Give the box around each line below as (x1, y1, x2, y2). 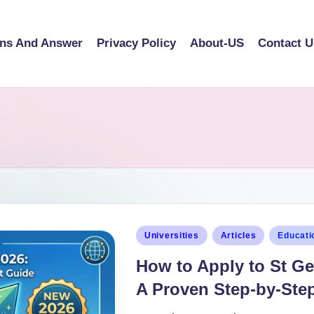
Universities (144, 230, 199, 240)
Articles (220, 230, 257, 240)
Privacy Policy (97, 36, 176, 50)
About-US (190, 36, 244, 50)
